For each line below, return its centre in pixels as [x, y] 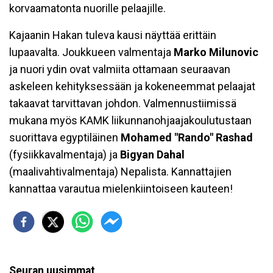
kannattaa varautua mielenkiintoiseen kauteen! [121, 189]
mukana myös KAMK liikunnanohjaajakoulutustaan [130, 121]
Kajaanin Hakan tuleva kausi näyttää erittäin [113, 35]
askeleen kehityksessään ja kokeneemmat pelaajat [132, 87]
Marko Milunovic [216, 52]
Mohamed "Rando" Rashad [187, 138]
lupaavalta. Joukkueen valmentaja [91, 52]
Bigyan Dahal [152, 155]
